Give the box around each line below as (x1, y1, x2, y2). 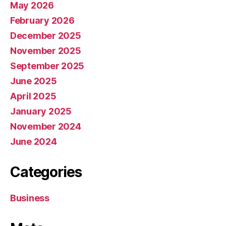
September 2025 (10, 60, 85, 71)
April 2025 (10, 90, 56, 101)
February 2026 (10, 15, 75, 26)
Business (10, 192, 49, 203)
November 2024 (10, 121, 81, 132)
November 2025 (10, 45, 81, 56)
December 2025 (10, 30, 81, 41)
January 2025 (10, 105, 72, 117)
